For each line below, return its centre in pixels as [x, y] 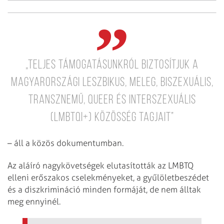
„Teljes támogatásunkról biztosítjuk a [112, 65]
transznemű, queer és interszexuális [112, 100]
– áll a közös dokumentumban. [65, 143]
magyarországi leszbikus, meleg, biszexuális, [112, 83]
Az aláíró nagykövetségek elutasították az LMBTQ [100, 165]
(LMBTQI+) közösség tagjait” [112, 118]
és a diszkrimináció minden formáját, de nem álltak [104, 189]
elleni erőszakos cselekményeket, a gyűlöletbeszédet [108, 177]
